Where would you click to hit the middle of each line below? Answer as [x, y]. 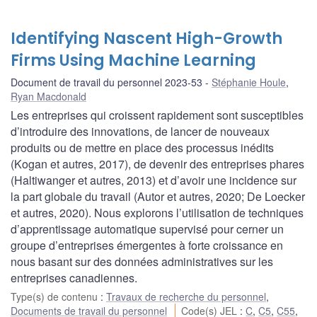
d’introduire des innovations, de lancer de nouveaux [140, 132]
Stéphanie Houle [249, 82]
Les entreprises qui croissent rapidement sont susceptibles [157, 115]
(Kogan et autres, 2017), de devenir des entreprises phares [157, 164]
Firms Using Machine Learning [133, 61]
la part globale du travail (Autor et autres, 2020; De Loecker [158, 197]
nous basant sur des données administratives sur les [142, 262]
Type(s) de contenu [56, 297]
